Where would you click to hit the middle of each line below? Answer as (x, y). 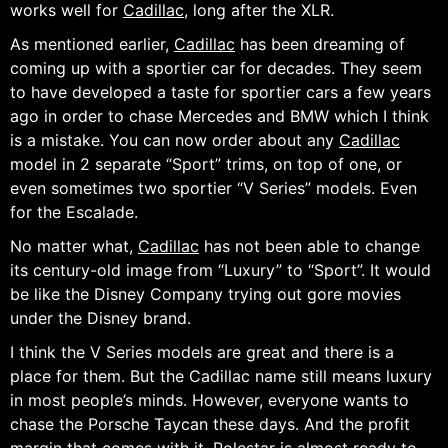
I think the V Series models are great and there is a (202, 352)
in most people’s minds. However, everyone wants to (209, 400)
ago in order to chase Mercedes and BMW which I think (219, 116)
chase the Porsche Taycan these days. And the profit (210, 424)
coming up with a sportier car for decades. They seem (216, 68)
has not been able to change (309, 246)
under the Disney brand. (100, 318)
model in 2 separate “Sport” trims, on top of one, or (206, 164)
